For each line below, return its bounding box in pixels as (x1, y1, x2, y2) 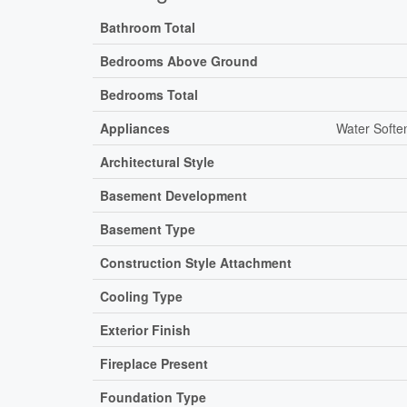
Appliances (100, 119, 170, 138)
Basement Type (100, 220, 195, 239)
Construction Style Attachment (100, 253, 292, 273)
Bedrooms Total (100, 85, 198, 104)
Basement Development (100, 186, 247, 205)
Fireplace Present (100, 354, 208, 373)
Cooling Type (100, 287, 183, 306)
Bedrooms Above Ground (100, 52, 258, 71)
